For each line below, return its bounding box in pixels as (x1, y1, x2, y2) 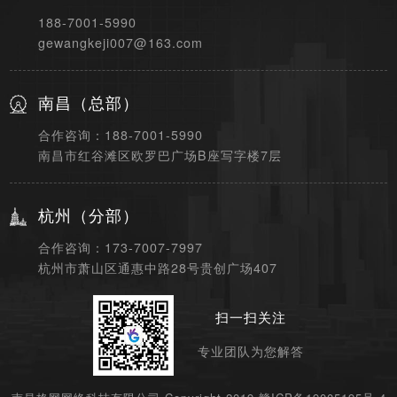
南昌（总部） (38, 95, 140, 113)
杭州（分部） (38, 207, 140, 226)
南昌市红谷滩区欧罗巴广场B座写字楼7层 (38, 146, 283, 165)
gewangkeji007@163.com (38, 33, 204, 51)
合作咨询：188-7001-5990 (38, 126, 204, 144)
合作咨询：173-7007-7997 (38, 238, 204, 257)
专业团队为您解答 (198, 342, 305, 360)
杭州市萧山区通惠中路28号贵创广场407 (38, 259, 278, 277)
